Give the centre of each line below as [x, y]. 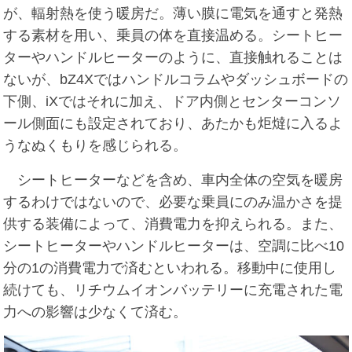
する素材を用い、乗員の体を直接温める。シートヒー [173, 36]
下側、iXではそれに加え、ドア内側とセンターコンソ [172, 102]
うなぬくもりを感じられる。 [95, 146]
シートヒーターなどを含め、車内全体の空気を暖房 [173, 180]
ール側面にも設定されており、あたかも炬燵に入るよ [173, 124]
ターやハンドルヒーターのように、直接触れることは [173, 58]
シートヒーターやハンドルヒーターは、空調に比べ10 [174, 246]
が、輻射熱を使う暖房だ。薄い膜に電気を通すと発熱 [173, 14]
